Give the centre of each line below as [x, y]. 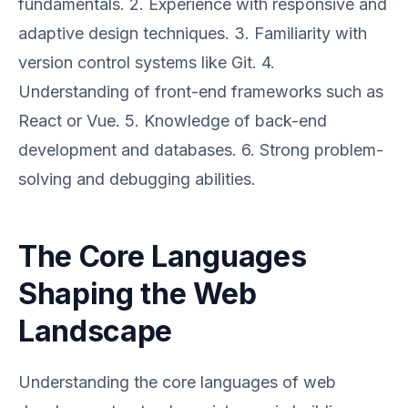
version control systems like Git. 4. [147, 62]
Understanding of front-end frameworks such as [201, 92]
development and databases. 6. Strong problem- [201, 150]
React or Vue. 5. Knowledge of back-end [173, 121]
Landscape [96, 331]
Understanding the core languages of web [177, 382]
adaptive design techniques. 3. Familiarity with [193, 33]
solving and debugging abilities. [137, 179]
